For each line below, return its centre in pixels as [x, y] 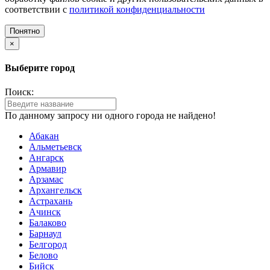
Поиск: [19, 92]
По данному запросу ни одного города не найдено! [110, 115]
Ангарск [46, 157]
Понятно [25, 31]
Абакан [44, 136]
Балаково [48, 222]
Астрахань [51, 201]
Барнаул [45, 233]
